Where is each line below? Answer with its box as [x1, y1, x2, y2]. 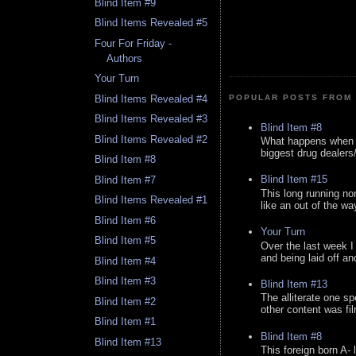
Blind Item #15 [261, 173, 327, 186]
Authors [106, 52, 143, 64]
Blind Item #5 [95, 234, 157, 247]
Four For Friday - [95, 37, 172, 49]
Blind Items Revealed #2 [95, 133, 208, 145]
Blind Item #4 [95, 254, 157, 267]
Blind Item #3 [95, 275, 157, 288]
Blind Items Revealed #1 [95, 194, 208, 207]
